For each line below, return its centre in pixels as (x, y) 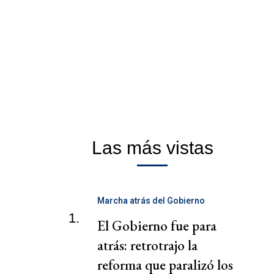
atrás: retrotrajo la (147, 246)
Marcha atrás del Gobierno (151, 201)
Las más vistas (152, 148)
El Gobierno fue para (157, 226)
